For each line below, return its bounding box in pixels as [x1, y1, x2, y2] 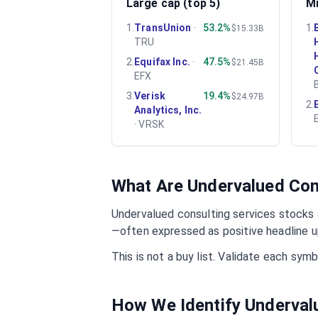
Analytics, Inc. [134, 104, 202, 116]
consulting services [177, 207, 276, 221]
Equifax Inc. [134, 56, 190, 67]
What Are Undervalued [111, 176, 289, 196]
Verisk [134, 90, 166, 102]
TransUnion [134, 22, 192, 33]
